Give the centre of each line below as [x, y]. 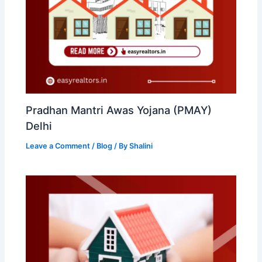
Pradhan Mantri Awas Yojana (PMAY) [119, 110]
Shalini [141, 146]
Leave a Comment [58, 146]
